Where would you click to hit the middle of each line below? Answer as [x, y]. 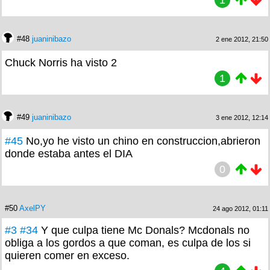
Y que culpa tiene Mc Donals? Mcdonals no [145, 230]
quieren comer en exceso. [67, 255]
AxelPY [33, 208]
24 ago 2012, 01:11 [240, 208]
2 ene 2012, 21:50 [242, 39]
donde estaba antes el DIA [69, 153]
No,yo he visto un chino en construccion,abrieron [143, 141]
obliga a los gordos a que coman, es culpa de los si [128, 243]
